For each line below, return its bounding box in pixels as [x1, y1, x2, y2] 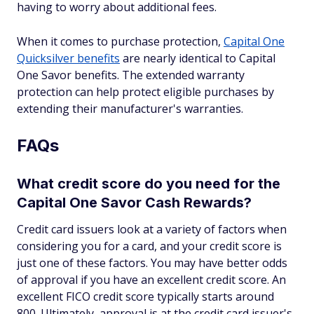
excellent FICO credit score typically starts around [17, 289, 274, 305]
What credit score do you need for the [17, 175, 280, 193]
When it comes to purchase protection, [17, 34, 224, 50]
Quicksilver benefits [17, 50, 120, 67]
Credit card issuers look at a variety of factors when [17, 221, 287, 238]
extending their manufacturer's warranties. [17, 101, 243, 117]
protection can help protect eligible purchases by [17, 84, 274, 100]
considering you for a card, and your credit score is [17, 238, 282, 254]
